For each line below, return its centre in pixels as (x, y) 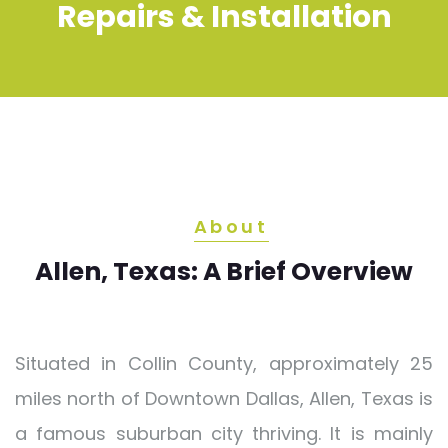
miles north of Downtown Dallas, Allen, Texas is (224, 399)
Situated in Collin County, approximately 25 (224, 364)
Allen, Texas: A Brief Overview (224, 272)
